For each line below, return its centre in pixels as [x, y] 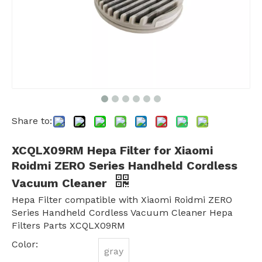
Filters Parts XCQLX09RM [68, 226]
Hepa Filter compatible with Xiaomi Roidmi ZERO [122, 200]
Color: [25, 244]
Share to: [32, 121]
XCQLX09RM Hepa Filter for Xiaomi [112, 151]
